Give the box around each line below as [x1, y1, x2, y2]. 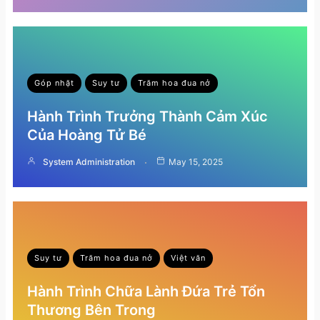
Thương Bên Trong [27, 301, 156, 319]
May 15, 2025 [169, 156, 223, 167]
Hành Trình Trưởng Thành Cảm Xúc [27, 107, 268, 125]
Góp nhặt [34, 77, 74, 88]
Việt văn [171, 252, 206, 263]
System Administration [43, 156, 135, 167]
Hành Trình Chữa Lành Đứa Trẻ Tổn [27, 282, 265, 300]
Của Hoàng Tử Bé [27, 126, 146, 144]
